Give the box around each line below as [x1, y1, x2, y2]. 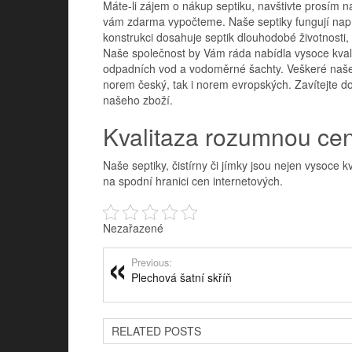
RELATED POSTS [111, 322, 201, 339]
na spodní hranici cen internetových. [102, 172, 283, 189]
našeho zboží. [102, 91, 173, 108]
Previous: [130, 255, 172, 269]
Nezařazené [102, 219, 163, 236]
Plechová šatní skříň [130, 269, 232, 285]
